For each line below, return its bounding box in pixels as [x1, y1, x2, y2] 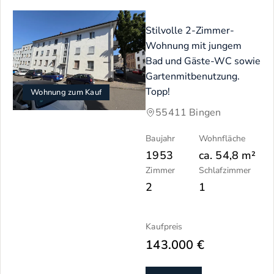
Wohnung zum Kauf [31, 86, 102, 98]
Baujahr [146, 132, 176, 144]
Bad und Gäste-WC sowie [146, 54, 261, 68]
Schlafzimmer [198, 164, 251, 176]
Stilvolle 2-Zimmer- [146, 23, 235, 37]
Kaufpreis [146, 220, 183, 232]
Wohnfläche [198, 132, 246, 144]
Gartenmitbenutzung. [146, 69, 240, 83]
